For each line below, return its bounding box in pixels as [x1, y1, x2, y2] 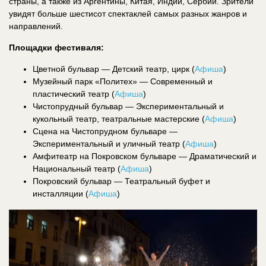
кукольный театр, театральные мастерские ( [33, 113, 205, 123]
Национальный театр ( [33, 163, 121, 173]
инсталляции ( [33, 188, 88, 198]
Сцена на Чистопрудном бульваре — [33, 126, 178, 136]
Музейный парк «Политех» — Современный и [33, 76, 213, 86]
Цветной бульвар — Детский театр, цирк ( [33, 64, 195, 74]
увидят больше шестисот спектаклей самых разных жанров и [9, 8, 247, 18]
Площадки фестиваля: [9, 42, 104, 52]
